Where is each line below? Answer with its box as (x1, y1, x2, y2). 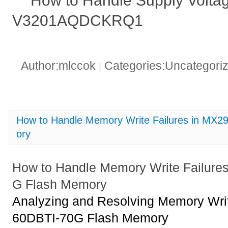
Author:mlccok (20, 60, 99, 73)
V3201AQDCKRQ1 (12, 12, 144, 29)
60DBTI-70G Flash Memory (12, 211, 169, 225)
